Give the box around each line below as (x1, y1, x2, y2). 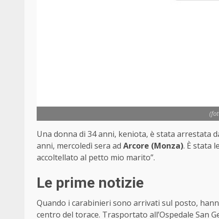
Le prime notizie (37, 174, 144, 191)
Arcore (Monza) (123, 140, 183, 151)
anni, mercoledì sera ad (37, 140, 123, 151)
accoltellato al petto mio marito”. (37, 152, 155, 163)
